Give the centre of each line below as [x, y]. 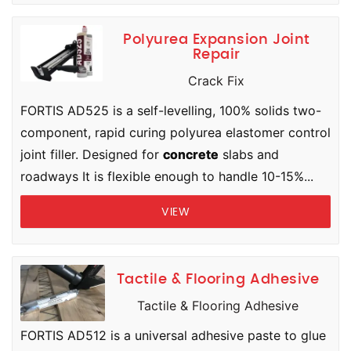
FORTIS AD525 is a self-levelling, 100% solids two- [171, 110]
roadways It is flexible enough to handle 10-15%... [167, 176]
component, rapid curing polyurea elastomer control [175, 132]
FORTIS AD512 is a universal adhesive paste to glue [173, 335]
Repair [216, 55]
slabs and [249, 154]
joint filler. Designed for [92, 154]
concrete [191, 154]
